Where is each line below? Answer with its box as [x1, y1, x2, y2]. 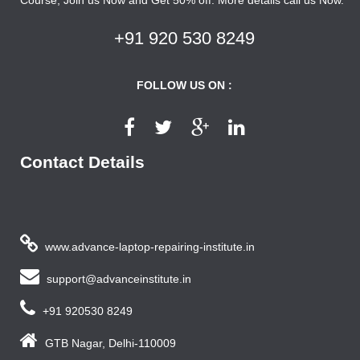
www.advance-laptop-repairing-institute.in [42, 239, 255, 253]
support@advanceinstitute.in [43, 272, 191, 285]
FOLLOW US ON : [136, 78, 232, 92]
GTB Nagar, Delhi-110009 [42, 336, 176, 350]
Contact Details [20, 152, 145, 171]
